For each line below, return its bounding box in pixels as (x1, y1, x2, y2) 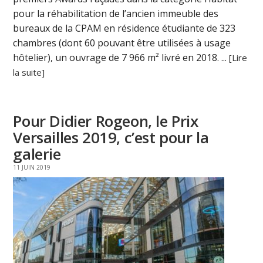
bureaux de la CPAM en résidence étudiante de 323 (13, 22, 236, 35)
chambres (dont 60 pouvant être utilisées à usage (13, 36, 231, 50)
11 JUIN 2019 (13, 163, 51, 172)
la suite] (13, 66, 45, 79)
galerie (13, 143, 61, 165)
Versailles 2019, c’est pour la (13, 127, 209, 149)
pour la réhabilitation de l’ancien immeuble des (13, 7, 219, 21)
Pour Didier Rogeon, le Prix (13, 110, 198, 132)
